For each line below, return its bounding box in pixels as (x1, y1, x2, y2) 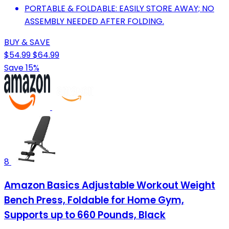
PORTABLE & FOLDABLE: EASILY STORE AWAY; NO (25, 3, 214, 15)
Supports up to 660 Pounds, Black (4, 208, 166, 222)
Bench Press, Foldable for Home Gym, (4, 193, 184, 208)
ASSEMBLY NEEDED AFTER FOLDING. (25, 15, 164, 28)
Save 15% (4, 62, 39, 74)
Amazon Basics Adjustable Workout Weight (4, 178, 215, 193)
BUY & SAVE (4, 36, 50, 49)
